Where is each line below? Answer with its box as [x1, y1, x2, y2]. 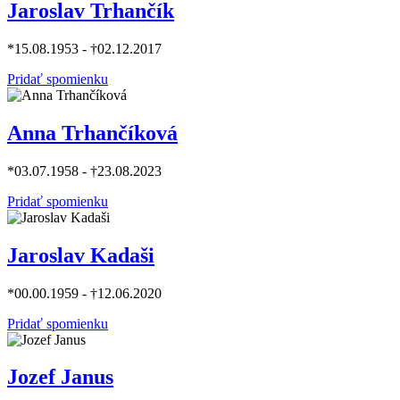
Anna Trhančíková [7, 121, 178, 145]
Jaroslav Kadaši [7, 243, 154, 267]
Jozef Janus [7, 365, 113, 389]
